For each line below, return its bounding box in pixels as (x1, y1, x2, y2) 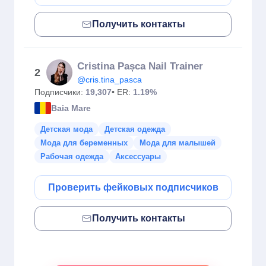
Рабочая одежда (40, 152, 103, 161)
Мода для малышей (140, 138, 216, 147)
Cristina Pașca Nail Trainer (77, 61, 203, 72)
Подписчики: (34, 87, 85, 97)
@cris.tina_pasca (77, 75, 142, 84)
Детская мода (40, 125, 93, 134)
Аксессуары (115, 152, 161, 161)
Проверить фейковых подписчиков (47, 182, 218, 192)
